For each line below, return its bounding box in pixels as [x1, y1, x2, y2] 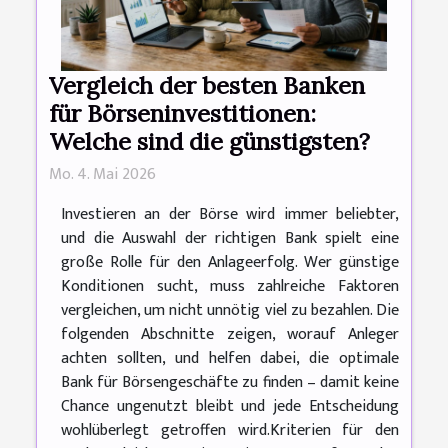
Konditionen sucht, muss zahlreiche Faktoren [61, 272, 399, 300]
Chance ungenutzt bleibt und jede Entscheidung [61, 392, 399, 420]
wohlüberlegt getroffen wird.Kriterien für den [61, 416, 399, 444]
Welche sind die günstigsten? [49, 125, 370, 156]
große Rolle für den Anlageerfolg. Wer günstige [61, 248, 399, 276]
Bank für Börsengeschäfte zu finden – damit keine [61, 368, 399, 396]
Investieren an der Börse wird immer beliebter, [61, 200, 399, 228]
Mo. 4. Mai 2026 [49, 160, 156, 188]
